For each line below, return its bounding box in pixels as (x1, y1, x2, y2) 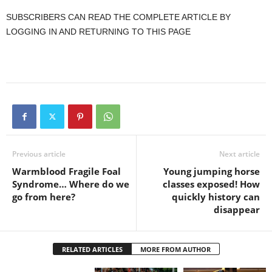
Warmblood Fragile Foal (12, 165, 121, 177)
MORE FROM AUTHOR (140, 245, 211, 254)
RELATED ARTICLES (61, 245, 123, 254)
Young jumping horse (163, 165, 260, 177)
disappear (214, 203, 260, 216)
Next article (219, 149, 260, 159)
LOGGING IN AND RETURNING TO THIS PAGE (6, 27, 191, 36)
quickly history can (172, 191, 260, 203)
